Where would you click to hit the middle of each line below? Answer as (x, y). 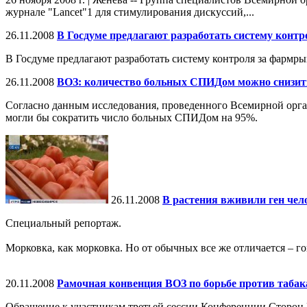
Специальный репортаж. (63, 223)
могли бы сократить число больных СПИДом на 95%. (132, 118)
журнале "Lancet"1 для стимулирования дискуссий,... (130, 12)
